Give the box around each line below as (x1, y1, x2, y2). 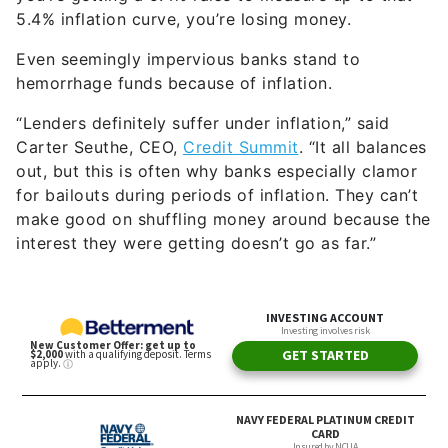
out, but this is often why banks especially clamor (16, 161, 417, 182)
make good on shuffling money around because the (16, 209, 431, 230)
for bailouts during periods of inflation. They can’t (16, 185, 418, 206)
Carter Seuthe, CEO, (16, 137, 183, 158)
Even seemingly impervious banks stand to (16, 49, 360, 70)
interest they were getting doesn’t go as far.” (16, 233, 376, 254)
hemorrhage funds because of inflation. (16, 73, 338, 94)
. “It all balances (298, 137, 427, 158)
